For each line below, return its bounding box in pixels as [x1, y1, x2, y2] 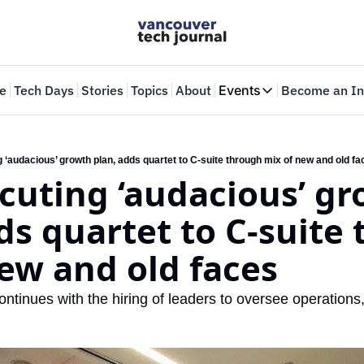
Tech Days [13, 82, 74, 98]
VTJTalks [272, 136, 319, 152]
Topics [130, 82, 168, 98]
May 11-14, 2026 [272, 199, 357, 214]
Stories [80, 82, 123, 98]
